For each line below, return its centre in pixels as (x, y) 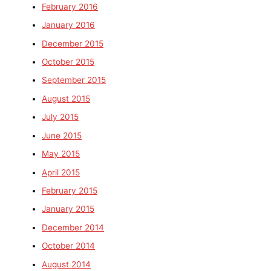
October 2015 (68, 62)
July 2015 (60, 117)
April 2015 (61, 172)
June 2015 (62, 135)
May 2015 (61, 154)
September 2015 (74, 80)
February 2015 (70, 190)
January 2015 (68, 209)
